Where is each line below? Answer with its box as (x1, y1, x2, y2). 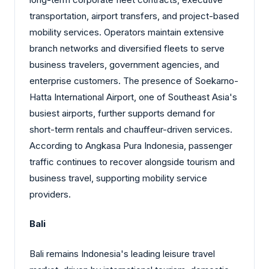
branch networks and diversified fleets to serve (29, 42, 225, 54)
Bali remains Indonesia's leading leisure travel (29, 247, 215, 259)
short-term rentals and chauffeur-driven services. (29, 123, 232, 135)
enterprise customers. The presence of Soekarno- (29, 74, 238, 86)
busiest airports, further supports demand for (29, 107, 215, 119)
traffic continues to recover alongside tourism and (29, 156, 235, 168)
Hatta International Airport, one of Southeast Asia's (29, 91, 237, 103)
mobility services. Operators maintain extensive (29, 26, 224, 38)
